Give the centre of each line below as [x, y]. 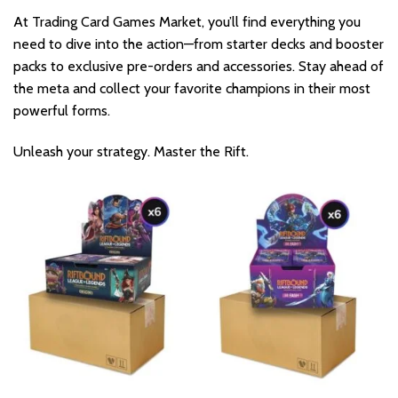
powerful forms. [62, 110]
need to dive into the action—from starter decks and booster [199, 44]
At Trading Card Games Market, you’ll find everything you [187, 21]
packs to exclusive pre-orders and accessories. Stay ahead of [199, 66]
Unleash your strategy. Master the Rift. [131, 151]
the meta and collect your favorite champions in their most [192, 88]
